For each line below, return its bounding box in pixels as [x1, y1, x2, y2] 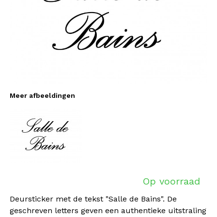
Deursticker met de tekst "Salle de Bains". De [10, 194, 177, 203]
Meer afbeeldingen [10, 92, 75, 99]
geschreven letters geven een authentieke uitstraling [10, 206, 206, 215]
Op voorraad [143, 175, 200, 187]
